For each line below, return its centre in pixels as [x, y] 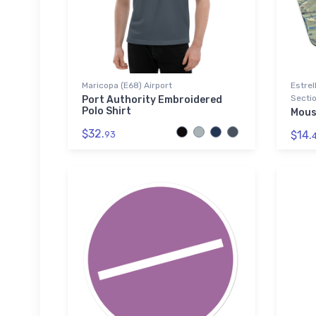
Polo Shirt [107, 111]
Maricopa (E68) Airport [127, 85]
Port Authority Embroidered [152, 100]
